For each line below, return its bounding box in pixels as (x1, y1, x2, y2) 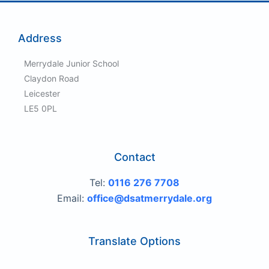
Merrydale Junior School (24, 58, 119, 68)
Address (18, 31, 62, 44)
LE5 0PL (24, 103, 58, 113)
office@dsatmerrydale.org (87, 192, 212, 204)
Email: (57, 192, 87, 204)
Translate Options (88, 235, 181, 247)
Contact (113, 151, 156, 163)
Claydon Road (24, 73, 80, 83)
